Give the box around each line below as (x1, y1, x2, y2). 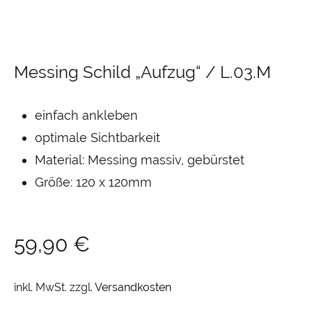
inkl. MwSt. (14, 281, 67, 294)
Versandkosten (95, 281, 171, 294)
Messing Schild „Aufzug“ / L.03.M (14, 62, 271, 82)
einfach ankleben (35, 108, 138, 123)
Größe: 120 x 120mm (35, 175, 152, 189)
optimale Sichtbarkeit (35, 130, 160, 145)
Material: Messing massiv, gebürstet (35, 153, 244, 167)
